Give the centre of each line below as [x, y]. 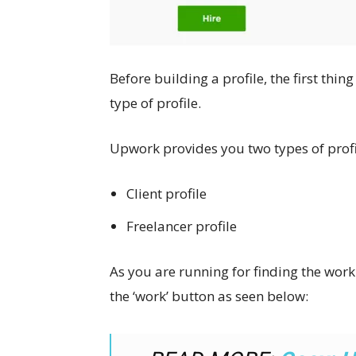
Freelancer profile [182, 226]
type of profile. [155, 103]
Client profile [166, 194]
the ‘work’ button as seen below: [209, 296]
